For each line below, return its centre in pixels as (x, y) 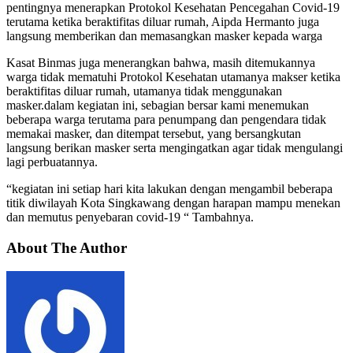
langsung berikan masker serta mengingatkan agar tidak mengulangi (175, 147)
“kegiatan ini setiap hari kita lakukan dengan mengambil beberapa (169, 188)
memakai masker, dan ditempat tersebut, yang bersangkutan (154, 133)
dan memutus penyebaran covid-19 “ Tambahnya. (130, 217)
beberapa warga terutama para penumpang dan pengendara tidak (166, 119)
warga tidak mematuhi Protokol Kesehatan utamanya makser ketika (173, 76)
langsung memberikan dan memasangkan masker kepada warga (164, 35)
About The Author (67, 247)
